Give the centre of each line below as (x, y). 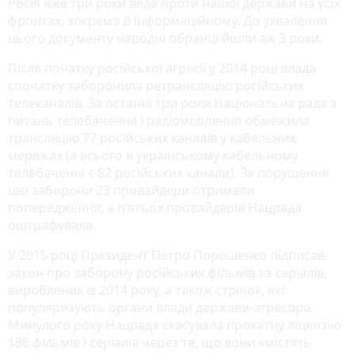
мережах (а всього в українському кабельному (153, 155)
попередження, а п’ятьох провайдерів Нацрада (155, 207)
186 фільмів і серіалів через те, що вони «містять (160, 342)
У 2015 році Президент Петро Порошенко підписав (166, 255)
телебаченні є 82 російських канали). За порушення (168, 172)
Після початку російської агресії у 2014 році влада (162, 68)
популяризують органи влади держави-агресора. (161, 307)
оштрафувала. (52, 225)
